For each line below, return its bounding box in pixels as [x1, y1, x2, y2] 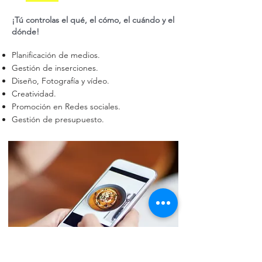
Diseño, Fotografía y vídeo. [12, 75, 109, 86]
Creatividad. [12, 88, 56, 99]
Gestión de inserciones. [12, 63, 98, 73]
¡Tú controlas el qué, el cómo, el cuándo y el [12, 15, 174, 25]
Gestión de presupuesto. [12, 114, 104, 125]
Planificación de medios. [12, 50, 100, 60]
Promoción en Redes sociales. [12, 101, 120, 112]
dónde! [12, 26, 39, 37]
